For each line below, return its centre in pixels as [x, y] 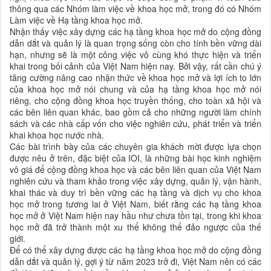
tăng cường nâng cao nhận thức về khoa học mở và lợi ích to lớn [135, 78]
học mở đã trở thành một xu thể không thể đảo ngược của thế [135, 227]
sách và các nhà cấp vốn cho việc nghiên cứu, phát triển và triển [135, 124]
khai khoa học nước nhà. [57, 135]
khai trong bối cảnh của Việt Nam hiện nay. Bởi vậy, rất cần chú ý [135, 66]
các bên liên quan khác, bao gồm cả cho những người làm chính [135, 112]
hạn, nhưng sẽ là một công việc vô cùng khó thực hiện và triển [135, 55]
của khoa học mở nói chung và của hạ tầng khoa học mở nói [135, 89]
